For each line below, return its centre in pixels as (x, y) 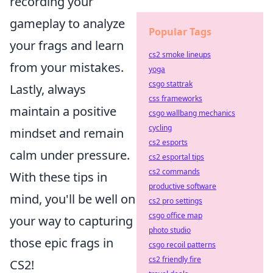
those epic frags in (62, 243)
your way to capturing (71, 221)
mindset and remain (67, 133)
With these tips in (58, 177)
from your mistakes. (67, 68)
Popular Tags (180, 32)
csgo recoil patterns (182, 245)
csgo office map (175, 215)
